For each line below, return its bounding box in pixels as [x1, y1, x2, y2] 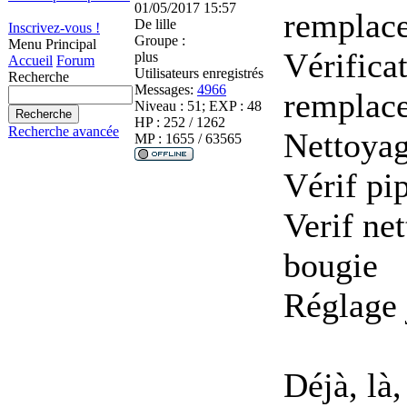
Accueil [8, 53, 53, 68]
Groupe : [134, 32, 185, 48]
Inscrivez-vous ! [8, 20, 100, 35]
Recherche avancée [8, 124, 119, 139]
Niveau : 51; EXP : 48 [134, 97, 262, 114]
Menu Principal [8, 36, 96, 52]
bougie [283, 245, 378, 284]
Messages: [134, 81, 194, 97]
